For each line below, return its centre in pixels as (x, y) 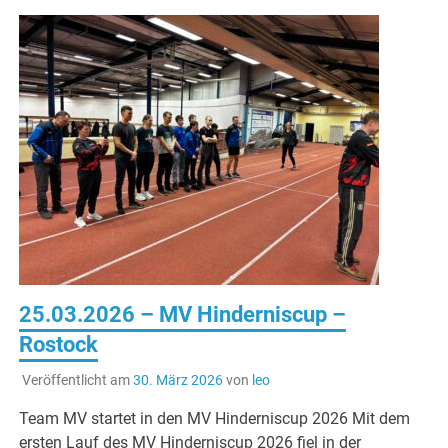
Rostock (59, 345)
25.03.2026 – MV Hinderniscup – (183, 315)
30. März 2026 (177, 380)
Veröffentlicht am (77, 380)
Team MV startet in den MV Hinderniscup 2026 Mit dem (215, 419)
